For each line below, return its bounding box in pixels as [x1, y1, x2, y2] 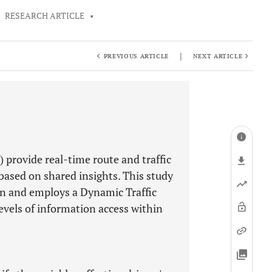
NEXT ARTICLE [192, 52, 243, 60]
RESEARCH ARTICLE [5, 10, 85, 21]
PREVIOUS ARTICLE [103, 52, 169, 60]
